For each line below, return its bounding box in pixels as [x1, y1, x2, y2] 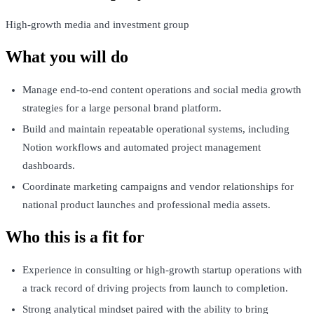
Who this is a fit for [6, 227, 144, 246]
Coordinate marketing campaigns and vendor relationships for [22, 181, 294, 193]
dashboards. [22, 160, 75, 172]
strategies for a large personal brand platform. [22, 102, 221, 114]
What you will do [6, 48, 128, 67]
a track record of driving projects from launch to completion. [22, 282, 288, 294]
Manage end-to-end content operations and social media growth [22, 84, 301, 96]
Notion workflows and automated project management [22, 142, 261, 153]
